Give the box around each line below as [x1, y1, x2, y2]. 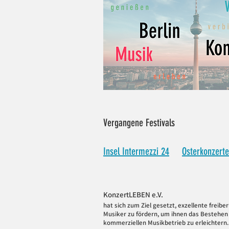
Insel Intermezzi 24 [103, 145, 169, 157]
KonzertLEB [103, 190, 141, 199]
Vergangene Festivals [103, 117, 175, 129]
